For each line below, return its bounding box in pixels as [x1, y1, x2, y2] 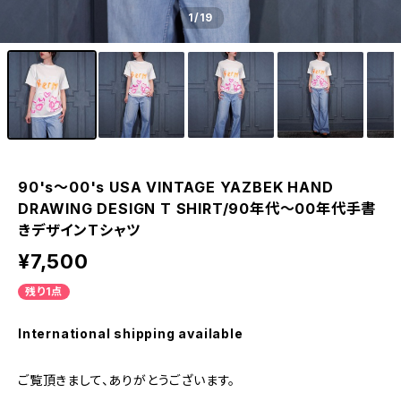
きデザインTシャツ [18, 221, 141, 239]
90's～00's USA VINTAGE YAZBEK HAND [18, 178, 334, 196]
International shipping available [18, 326, 243, 341]
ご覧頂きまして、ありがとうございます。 [18, 372, 236, 388]
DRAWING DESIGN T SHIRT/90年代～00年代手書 [18, 200, 377, 218]
